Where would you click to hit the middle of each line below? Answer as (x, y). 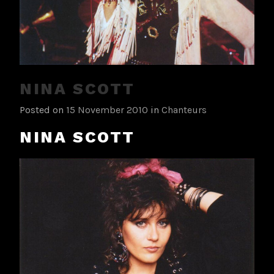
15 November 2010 (107, 109)
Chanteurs (184, 109)
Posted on (43, 109)
